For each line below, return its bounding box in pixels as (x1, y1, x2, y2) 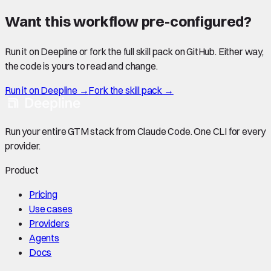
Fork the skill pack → (88, 83, 174, 96)
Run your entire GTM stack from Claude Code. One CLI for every (5, 125, 266, 137)
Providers (29, 217, 70, 229)
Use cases (29, 202, 73, 215)
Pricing (29, 188, 57, 200)
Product (5, 163, 39, 176)
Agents (29, 231, 59, 244)
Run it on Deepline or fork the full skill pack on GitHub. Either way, (5, 45, 264, 57)
